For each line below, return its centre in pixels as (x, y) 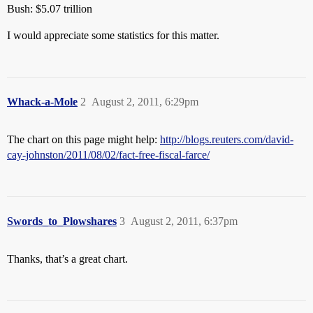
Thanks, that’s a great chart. (67, 259)
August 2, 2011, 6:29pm (145, 102)
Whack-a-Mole (42, 102)
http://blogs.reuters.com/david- (227, 139)
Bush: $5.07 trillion (50, 9)
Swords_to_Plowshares (62, 221)
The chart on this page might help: (83, 139)
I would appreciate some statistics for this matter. (113, 35)
